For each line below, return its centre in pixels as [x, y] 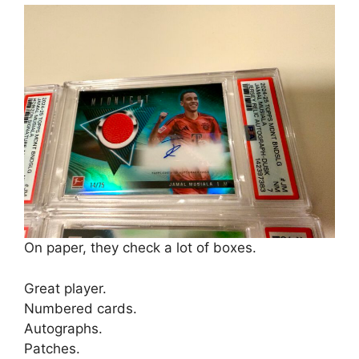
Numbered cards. [81, 308]
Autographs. [63, 328]
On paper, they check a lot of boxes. [140, 248]
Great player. [65, 288]
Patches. [52, 348]
